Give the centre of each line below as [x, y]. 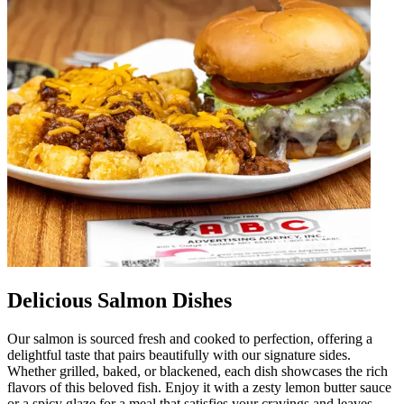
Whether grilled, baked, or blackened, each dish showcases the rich [197, 372]
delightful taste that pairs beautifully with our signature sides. [179, 355]
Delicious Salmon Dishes [119, 301]
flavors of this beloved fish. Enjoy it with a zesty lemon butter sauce [199, 388]
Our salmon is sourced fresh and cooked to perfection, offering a [190, 339]
